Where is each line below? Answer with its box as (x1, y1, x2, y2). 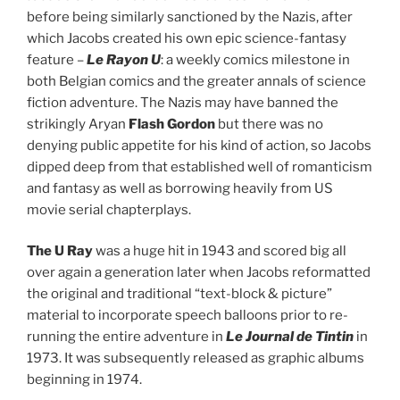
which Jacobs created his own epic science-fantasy (27, 29, 346, 46)
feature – (27, 51, 87, 68)
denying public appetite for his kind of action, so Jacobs (27, 137, 371, 154)
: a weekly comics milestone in (161, 51, 350, 68)
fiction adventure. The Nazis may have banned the (27, 94, 338, 111)
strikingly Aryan (27, 115, 129, 132)
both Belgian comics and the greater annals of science (27, 72, 366, 89)
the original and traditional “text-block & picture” (27, 286, 332, 303)
